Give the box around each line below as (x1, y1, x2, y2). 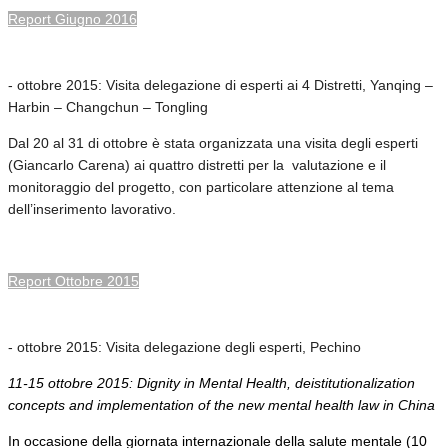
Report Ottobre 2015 (8, 272, 139, 289)
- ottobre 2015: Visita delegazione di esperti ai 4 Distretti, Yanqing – (8, 76, 433, 93)
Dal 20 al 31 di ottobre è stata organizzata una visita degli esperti (8, 134, 418, 151)
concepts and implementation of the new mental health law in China (8, 396, 435, 413)
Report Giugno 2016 (8, 10, 137, 27)
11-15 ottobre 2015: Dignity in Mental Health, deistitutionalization (8, 374, 415, 391)
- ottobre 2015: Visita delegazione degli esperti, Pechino (8, 338, 361, 355)
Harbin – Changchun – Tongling (8, 98, 208, 115)
